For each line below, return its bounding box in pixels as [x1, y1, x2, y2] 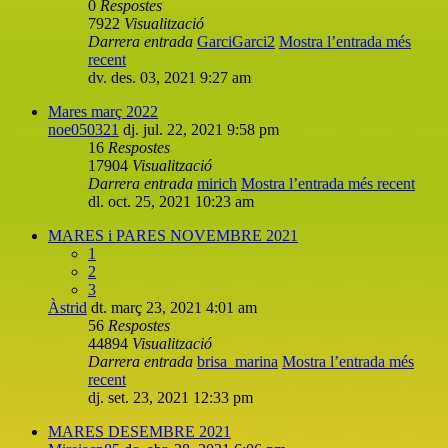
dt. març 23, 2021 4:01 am [91, 298, 257, 316]
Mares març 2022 [48, 102, 158, 120]
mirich [197, 174, 237, 192]
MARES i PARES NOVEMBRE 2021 [48, 226, 298, 244]
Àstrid [48, 298, 87, 316]
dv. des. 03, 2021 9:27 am [88, 68, 251, 86]
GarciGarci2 [197, 32, 275, 50]
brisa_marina [197, 352, 278, 370]
